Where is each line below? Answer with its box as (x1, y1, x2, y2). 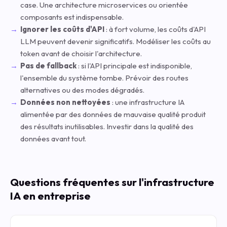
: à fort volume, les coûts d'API (104, 24, 206, 34)
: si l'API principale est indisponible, (77, 61, 192, 70)
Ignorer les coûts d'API (20, 24, 104, 34)
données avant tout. (20, 134, 86, 143)
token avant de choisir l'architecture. (20, 49, 142, 58)
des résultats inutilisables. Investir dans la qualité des (20, 122, 194, 131)
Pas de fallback (20, 61, 77, 70)
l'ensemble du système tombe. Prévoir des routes (20, 73, 188, 83)
